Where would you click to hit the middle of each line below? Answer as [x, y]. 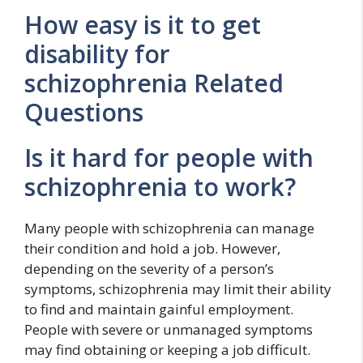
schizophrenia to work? [160, 186]
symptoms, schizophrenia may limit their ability [178, 288]
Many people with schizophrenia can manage [169, 228]
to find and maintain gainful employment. [159, 309]
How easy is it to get [143, 24]
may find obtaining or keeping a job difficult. [167, 349]
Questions [84, 112]
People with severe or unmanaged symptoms [169, 329]
